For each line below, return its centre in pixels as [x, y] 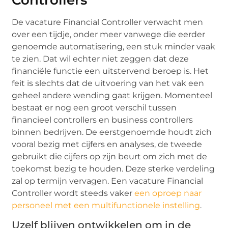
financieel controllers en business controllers [103, 120]
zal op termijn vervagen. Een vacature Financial [108, 181]
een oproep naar [168, 193]
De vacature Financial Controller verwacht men [108, 22]
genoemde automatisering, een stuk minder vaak [114, 46]
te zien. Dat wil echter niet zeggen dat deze [101, 59]
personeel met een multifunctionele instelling [106, 205]
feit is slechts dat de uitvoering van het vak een [108, 83]
